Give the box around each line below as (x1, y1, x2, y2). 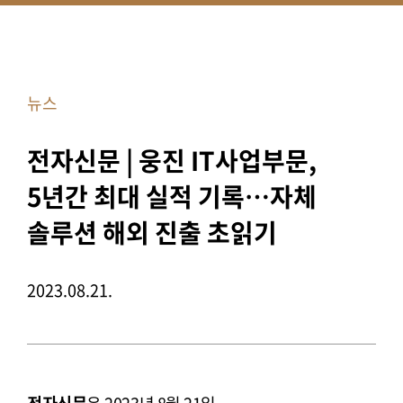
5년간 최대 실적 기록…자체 (27, 178, 317, 215)
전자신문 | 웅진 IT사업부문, (27, 142, 317, 179)
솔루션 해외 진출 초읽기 (27, 214, 277, 251)
